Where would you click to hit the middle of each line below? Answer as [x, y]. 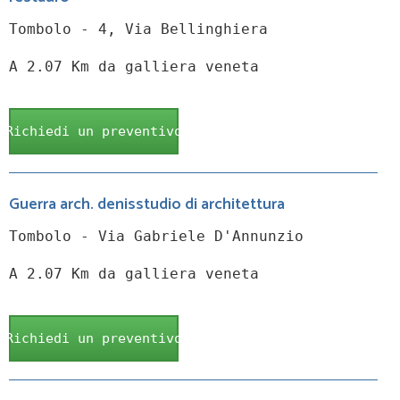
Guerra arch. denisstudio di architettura [147, 205]
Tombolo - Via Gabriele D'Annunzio [156, 237]
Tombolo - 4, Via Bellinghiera [138, 29]
